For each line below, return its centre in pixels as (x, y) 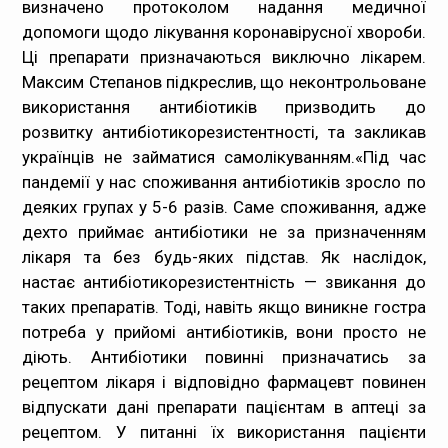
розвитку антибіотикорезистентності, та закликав (224, 132)
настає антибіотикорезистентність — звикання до (224, 282)
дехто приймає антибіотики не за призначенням (224, 232)
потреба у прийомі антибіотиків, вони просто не (224, 332)
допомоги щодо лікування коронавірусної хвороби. (224, 32)
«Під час (390, 157)
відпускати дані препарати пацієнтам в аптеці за (224, 407)
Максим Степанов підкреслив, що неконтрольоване (224, 82)
